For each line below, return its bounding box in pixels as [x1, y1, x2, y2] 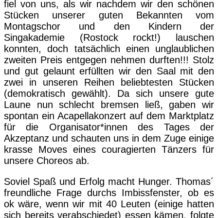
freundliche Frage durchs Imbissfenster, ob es [4, 187, 214, 199]
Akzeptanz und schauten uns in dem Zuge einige [4, 133, 214, 144]
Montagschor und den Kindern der [4, 21, 214, 32]
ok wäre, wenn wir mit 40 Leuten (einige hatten [4, 199, 214, 210]
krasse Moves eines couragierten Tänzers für [4, 144, 214, 155]
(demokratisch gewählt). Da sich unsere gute [4, 88, 214, 99]
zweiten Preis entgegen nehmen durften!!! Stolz [4, 54, 214, 66]
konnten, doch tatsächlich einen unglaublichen [4, 43, 214, 54]
